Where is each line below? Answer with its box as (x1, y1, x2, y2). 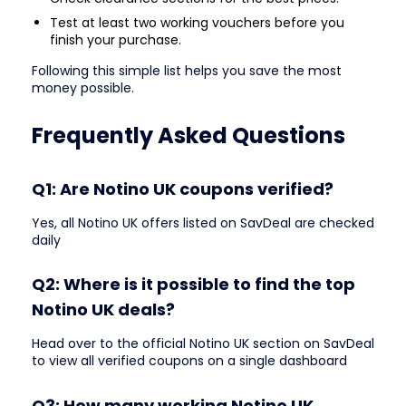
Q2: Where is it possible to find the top (32, 273, 355, 296)
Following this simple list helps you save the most (32, 61, 342, 80)
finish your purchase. (50, 30, 181, 49)
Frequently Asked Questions (32, 121, 345, 151)
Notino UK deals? (32, 298, 175, 322)
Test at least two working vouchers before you (50, 13, 344, 32)
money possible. (32, 78, 134, 97)
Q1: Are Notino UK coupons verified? (32, 177, 333, 200)
